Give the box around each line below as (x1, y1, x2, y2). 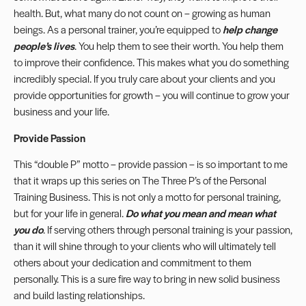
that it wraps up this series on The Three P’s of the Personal (14, 173, 266, 188)
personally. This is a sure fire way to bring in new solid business (14, 271, 280, 286)
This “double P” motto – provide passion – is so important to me (14, 156, 288, 171)
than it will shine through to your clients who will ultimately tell (14, 238, 276, 253)
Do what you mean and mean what (126, 206, 276, 221)
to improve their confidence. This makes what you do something (14, 55, 289, 70)
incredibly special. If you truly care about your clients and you (14, 71, 275, 86)
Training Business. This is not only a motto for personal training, (14, 189, 281, 204)
